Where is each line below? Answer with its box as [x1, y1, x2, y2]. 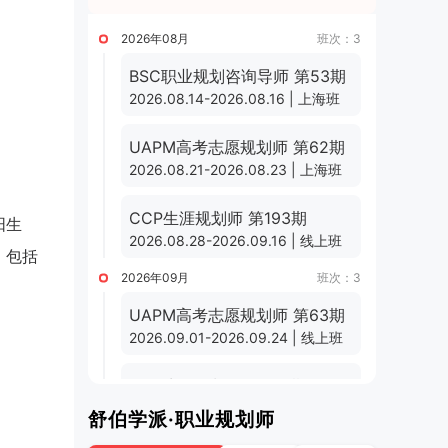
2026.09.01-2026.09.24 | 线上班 [129, 329, 343, 346]
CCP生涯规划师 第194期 [129, 376, 307, 396]
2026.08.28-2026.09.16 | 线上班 [129, 232, 342, 249]
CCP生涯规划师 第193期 [129, 208, 307, 228]
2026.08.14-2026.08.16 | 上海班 [129, 90, 340, 107]
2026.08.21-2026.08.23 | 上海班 [129, 161, 342, 178]
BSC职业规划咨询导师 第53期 [129, 66, 346, 86]
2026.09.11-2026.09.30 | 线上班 [129, 400, 341, 417]
